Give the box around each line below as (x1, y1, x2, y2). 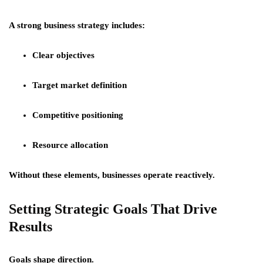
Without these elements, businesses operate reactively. (9, 170, 215, 180)
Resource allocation (32, 140, 108, 150)
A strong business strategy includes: (9, 21, 145, 30)
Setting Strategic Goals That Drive (9, 201, 217, 217)
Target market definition (32, 80, 127, 90)
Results (9, 219, 52, 234)
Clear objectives (32, 50, 95, 60)
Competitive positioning (32, 110, 123, 120)
